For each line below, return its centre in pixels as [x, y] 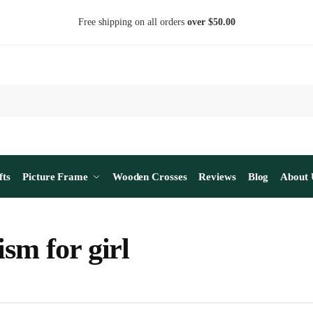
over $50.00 [211, 22]
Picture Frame [55, 177]
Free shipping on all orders [132, 22]
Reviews [217, 177]
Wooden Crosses [150, 177]
